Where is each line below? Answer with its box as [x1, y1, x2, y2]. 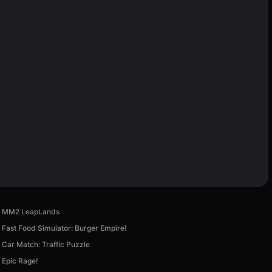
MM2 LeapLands [2, 206, 60, 216]
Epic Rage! [2, 256, 39, 265]
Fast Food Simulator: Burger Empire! [2, 223, 127, 233]
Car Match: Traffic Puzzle [2, 239, 90, 249]
